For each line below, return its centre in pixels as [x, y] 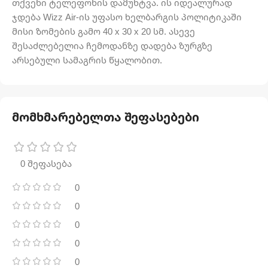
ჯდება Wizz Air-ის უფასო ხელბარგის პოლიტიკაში [127, 17]
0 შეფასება [46, 164]
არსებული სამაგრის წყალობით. [87, 60]
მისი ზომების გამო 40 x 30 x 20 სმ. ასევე [103, 31]
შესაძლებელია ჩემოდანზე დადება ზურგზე [112, 46]
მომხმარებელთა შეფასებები [106, 117]
